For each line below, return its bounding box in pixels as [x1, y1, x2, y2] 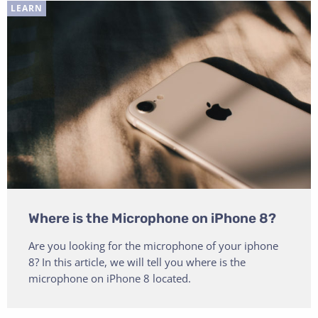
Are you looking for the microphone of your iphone [28, 238, 278, 253]
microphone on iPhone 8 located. [28, 270, 191, 285]
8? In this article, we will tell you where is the [28, 254, 246, 269]
